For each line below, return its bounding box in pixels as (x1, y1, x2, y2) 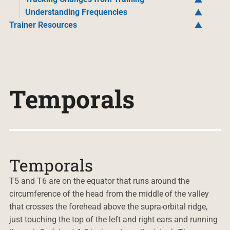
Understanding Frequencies (25, 7, 127, 17)
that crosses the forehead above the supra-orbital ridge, (9, 201, 208, 212)
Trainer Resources (9, 20, 77, 30)
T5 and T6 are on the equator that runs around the (9, 176, 190, 186)
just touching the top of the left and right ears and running (9, 214, 218, 224)
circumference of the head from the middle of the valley (9, 188, 209, 199)
